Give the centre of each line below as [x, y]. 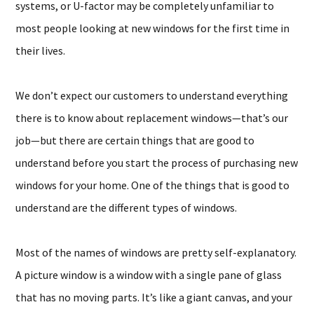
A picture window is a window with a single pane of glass [149, 275]
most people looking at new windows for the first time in [153, 28]
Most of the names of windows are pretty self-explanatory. [156, 252]
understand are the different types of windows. [127, 207]
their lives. [41, 50]
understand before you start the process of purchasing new [157, 163]
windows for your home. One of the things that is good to [153, 185]
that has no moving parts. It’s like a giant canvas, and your [154, 297]
